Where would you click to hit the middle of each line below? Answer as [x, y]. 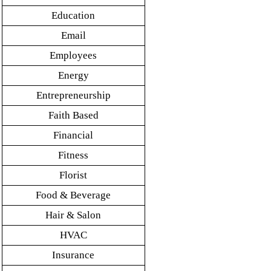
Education [73, 16]
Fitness [73, 155]
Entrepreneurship [73, 96]
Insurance [73, 255]
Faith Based [73, 116]
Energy [73, 76]
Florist [73, 175]
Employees [73, 56]
